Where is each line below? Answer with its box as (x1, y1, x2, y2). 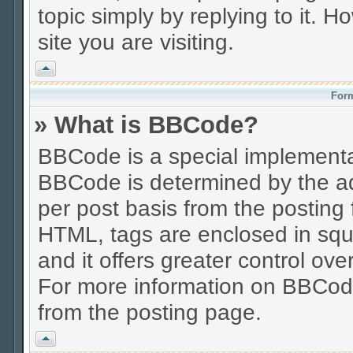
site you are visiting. (38, 29, 234, 54)
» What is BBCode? (34, 111, 258, 139)
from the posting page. (38, 299, 262, 325)
